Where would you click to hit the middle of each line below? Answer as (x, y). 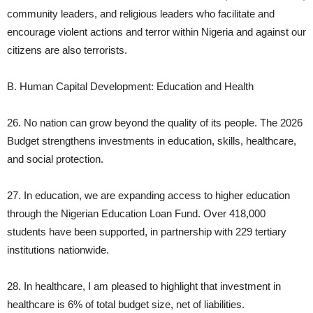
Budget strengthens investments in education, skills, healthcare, (152, 141)
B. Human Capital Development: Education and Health (130, 87)
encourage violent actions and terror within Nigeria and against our (156, 32)
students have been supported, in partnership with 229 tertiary (147, 232)
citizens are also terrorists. (67, 50)
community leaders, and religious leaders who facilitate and (141, 14)
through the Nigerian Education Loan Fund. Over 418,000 (136, 214)
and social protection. (55, 159)
